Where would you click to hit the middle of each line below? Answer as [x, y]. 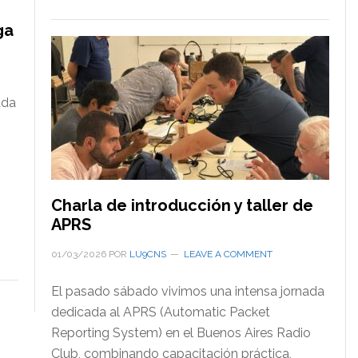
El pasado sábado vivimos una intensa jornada [187, 292]
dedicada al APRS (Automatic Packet [160, 312]
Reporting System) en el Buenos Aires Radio [181, 333]
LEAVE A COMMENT [228, 255]
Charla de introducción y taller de [182, 206]
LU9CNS [147, 255]
